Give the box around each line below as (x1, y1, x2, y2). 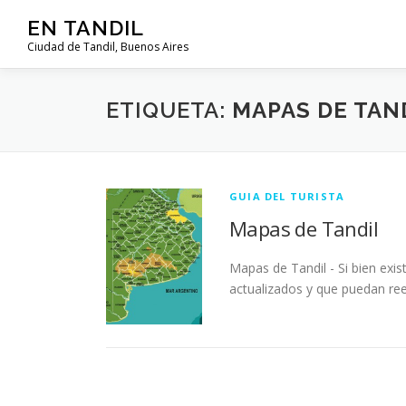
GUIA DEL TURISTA (229, 189, 345, 203)
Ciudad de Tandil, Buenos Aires (27, 39, 188, 54)
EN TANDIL (27, 14, 144, 40)
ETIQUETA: (106, 97, 232, 123)
